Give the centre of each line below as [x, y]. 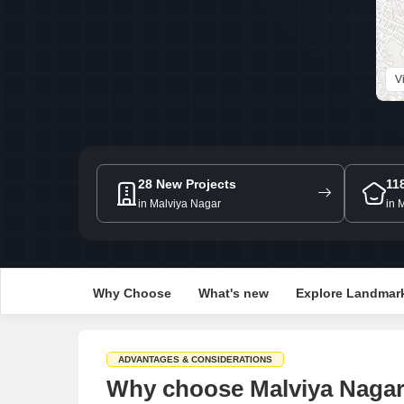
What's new [233, 293]
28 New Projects [187, 184]
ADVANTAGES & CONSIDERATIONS [195, 359]
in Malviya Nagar [179, 203]
